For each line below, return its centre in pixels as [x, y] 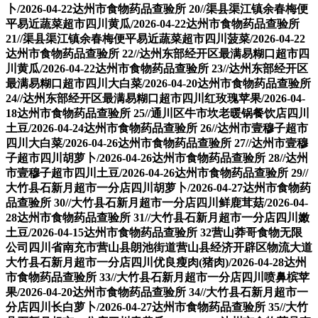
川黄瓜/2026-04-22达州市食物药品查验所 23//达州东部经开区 [157, 69]
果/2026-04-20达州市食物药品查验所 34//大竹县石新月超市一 [157, 292]
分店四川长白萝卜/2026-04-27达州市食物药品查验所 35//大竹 [157, 307]
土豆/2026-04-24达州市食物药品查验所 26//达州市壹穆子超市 [157, 128]
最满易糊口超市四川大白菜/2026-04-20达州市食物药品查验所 [158, 84]
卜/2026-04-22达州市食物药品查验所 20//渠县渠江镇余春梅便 [157, 9]
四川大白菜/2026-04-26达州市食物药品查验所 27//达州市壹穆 [157, 143]
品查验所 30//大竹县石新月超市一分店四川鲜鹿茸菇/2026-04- [157, 203]
